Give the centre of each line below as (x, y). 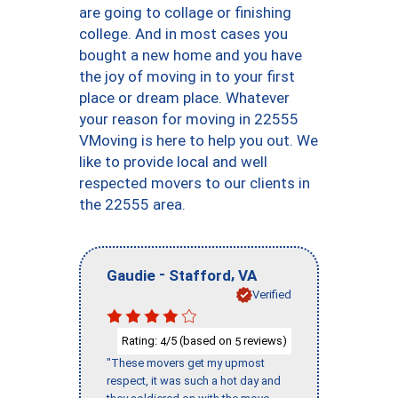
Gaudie (131, 275)
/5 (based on (200, 340)
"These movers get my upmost (186, 363)
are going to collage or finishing (185, 12)
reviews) (264, 340)
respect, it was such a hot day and (194, 381)
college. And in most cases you (183, 34)
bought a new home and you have (191, 55)
